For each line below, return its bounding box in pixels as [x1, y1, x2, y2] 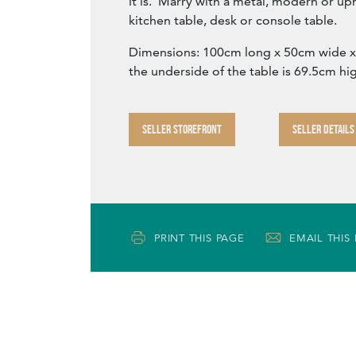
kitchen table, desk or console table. [129, 13, 337, 29]
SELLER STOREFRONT [142, 122, 222, 137]
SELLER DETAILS [292, 122, 354, 137]
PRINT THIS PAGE [154, 230, 245, 245]
